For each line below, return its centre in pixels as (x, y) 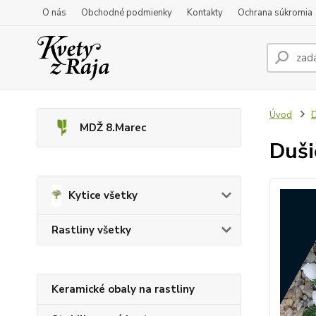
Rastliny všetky (91, 230)
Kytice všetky (103, 195)
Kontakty (205, 13)
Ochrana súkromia (275, 13)
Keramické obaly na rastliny (123, 289)
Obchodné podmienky (127, 13)
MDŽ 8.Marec (113, 128)
